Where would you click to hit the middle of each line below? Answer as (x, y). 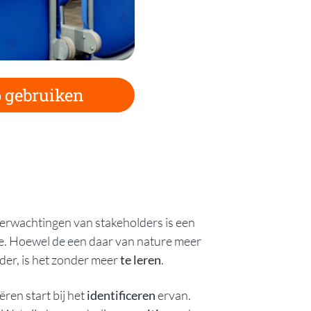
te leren (141, 259)
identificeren (121, 295)
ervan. (173, 295)
